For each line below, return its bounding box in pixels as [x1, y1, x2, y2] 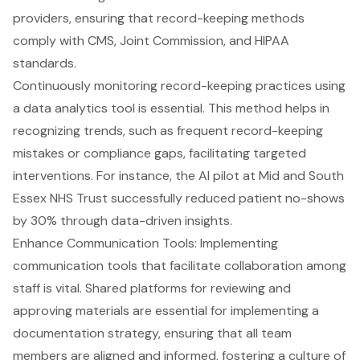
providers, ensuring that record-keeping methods [13, 10, 305, 27]
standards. [13, 55, 76, 72]
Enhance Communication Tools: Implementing [13, 235, 278, 252]
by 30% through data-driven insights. [13, 212, 232, 230]
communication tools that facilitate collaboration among [13, 257, 346, 275]
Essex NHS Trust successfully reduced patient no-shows [13, 190, 345, 207]
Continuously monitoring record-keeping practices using [13, 77, 346, 95]
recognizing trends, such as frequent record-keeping [13, 122, 323, 140]
